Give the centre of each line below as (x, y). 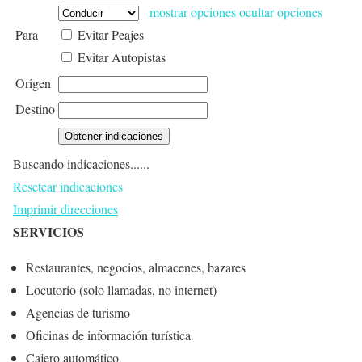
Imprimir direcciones (65, 208)
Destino (35, 108)
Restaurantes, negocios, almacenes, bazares (136, 267)
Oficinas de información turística (108, 335)
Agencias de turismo (78, 312)
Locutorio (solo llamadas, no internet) (121, 289)
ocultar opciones (281, 11)
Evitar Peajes (111, 34)
